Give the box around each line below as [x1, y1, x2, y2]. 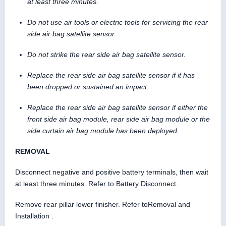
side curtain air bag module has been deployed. [27, 126, 179, 135]
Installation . [15, 211, 53, 220]
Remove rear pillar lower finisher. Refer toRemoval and [15, 200, 190, 208]
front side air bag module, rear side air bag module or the [27, 115, 210, 123]
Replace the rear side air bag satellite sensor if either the [27, 103, 208, 111]
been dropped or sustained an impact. [27, 82, 149, 91]
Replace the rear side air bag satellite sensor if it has [27, 71, 195, 79]
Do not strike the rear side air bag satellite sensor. [27, 50, 186, 59]
